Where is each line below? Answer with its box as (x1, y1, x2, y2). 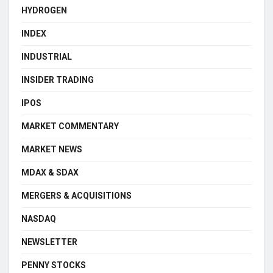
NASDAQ (21, 214, 56, 224)
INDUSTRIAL (21, 52, 72, 62)
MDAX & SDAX (21, 168, 79, 177)
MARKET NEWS (21, 144, 82, 154)
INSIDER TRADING (21, 75, 94, 85)
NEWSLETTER (21, 237, 77, 247)
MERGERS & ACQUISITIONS (21, 191, 132, 200)
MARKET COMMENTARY (21, 121, 119, 131)
